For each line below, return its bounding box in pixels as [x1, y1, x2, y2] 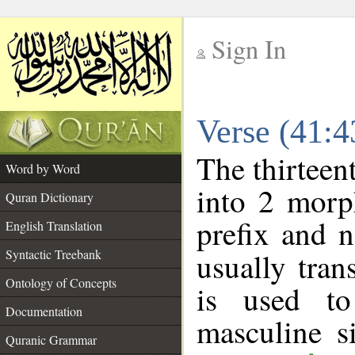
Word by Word [6, 160, 80, 177]
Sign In [212, 32, 286, 66]
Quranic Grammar [6, 331, 97, 348]
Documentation [6, 303, 82, 319]
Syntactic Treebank [6, 246, 101, 262]
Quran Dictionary [6, 189, 94, 205]
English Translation [6, 217, 102, 234]
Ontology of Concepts [6, 274, 116, 291]
